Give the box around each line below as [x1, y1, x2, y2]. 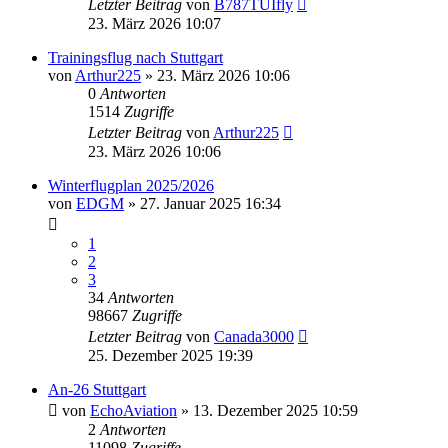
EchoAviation [90, 401, 177, 419]
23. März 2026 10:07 [88, 14, 221, 32]
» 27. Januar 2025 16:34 [124, 194, 281, 212]
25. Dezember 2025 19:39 [88, 346, 253, 364]
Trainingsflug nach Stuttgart [48, 48, 223, 66]
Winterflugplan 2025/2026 [48, 176, 214, 194]
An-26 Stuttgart [48, 380, 146, 398]
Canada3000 [214, 327, 294, 345]
